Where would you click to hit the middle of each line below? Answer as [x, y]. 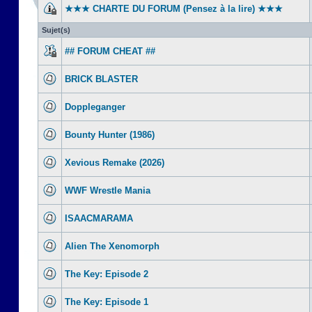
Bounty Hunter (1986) [110, 135]
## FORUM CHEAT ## [110, 51]
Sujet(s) [56, 30]
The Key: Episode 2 [107, 274]
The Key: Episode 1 [107, 302]
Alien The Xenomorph [112, 246]
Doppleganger [95, 107]
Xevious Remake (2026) [115, 163]
